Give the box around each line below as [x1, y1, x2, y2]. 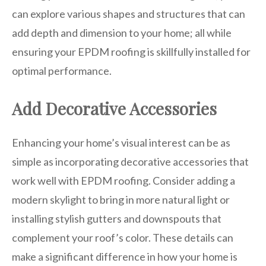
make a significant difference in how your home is [12, 249, 237, 263]
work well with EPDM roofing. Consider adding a [12, 173, 235, 187]
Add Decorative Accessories [12, 97, 217, 119]
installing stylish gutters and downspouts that [12, 211, 221, 225]
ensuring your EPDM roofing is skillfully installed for [12, 45, 251, 58]
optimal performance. [12, 64, 112, 77]
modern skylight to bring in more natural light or [12, 192, 230, 206]
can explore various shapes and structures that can [12, 7, 245, 20]
